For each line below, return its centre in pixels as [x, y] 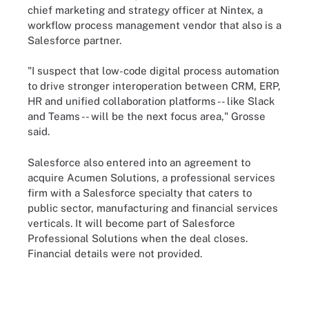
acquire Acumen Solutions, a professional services [151, 177]
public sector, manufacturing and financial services [153, 208]
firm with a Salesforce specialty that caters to [140, 192]
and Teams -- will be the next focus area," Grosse [147, 116]
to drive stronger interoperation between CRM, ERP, [154, 86]
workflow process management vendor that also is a [154, 25]
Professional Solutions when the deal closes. [138, 238]
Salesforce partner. [74, 40]
